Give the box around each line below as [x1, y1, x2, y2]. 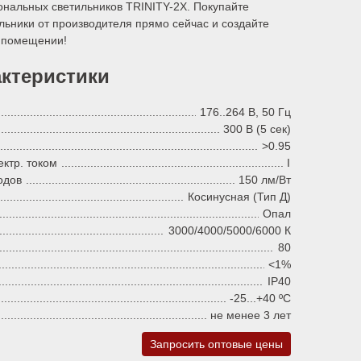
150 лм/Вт [239, 172, 291, 186]
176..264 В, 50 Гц [200, 105, 291, 118]
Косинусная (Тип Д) [188, 189, 291, 203]
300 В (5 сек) [223, 122, 291, 135]
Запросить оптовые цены [150, 337, 283, 351]
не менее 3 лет [210, 308, 291, 322]
